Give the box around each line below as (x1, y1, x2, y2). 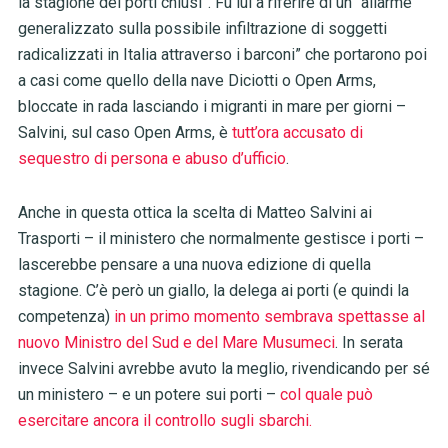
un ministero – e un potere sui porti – (17, 385, 280, 405)
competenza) (17, 307, 114, 327)
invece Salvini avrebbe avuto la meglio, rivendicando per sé (17, 359, 430, 379)
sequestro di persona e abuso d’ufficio (17, 149, 286, 169)
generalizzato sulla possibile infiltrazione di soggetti (17, 19, 387, 39)
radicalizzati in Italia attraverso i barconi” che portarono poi (17, 45, 427, 65)
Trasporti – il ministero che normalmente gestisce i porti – (17, 229, 424, 249)
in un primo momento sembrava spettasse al (113, 307, 425, 327)
